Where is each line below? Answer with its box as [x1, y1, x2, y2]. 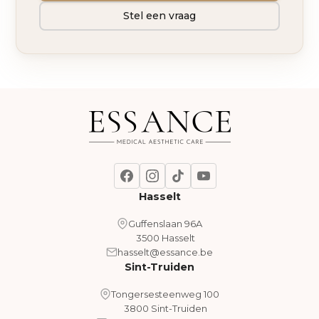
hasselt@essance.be [117, 246, 213, 258]
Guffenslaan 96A [128, 217, 202, 229]
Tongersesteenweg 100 [111, 288, 219, 300]
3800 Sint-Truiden [123, 302, 207, 314]
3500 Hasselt [135, 231, 195, 244]
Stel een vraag [123, 9, 196, 23]
